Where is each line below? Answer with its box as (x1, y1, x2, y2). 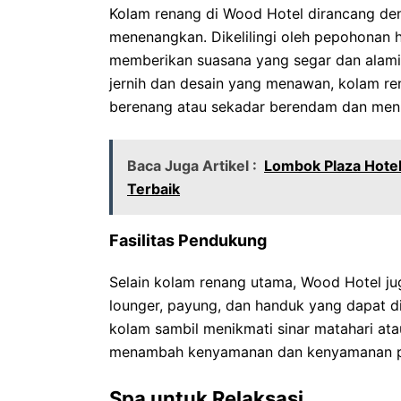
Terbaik (127, 180, 180, 198)
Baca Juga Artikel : (127, 157, 257, 175)
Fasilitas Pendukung (109, 231, 267, 250)
